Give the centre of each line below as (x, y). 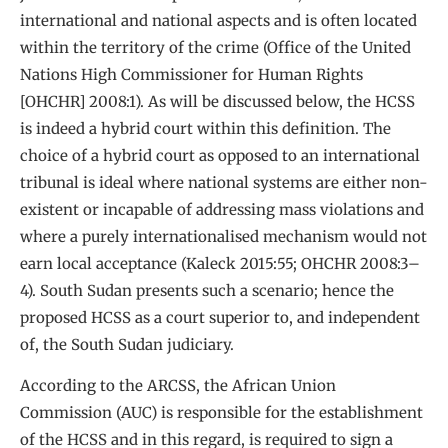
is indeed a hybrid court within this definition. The (205, 128)
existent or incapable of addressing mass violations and (222, 209)
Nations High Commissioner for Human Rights (191, 74)
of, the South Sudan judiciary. (127, 344)
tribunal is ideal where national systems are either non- (224, 182)
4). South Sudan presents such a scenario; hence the (207, 290)
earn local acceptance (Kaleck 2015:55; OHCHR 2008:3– (220, 263)
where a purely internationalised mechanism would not (223, 236)
